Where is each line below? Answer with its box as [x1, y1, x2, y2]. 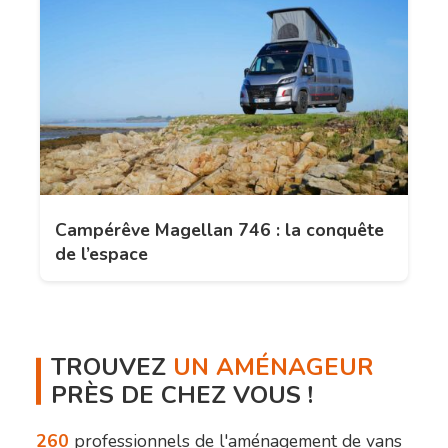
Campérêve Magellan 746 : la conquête [55, 218, 384, 243]
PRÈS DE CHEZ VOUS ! [51, 379, 313, 412]
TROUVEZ [51, 351, 173, 384]
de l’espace [55, 242, 148, 267]
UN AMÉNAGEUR [173, 351, 374, 384]
